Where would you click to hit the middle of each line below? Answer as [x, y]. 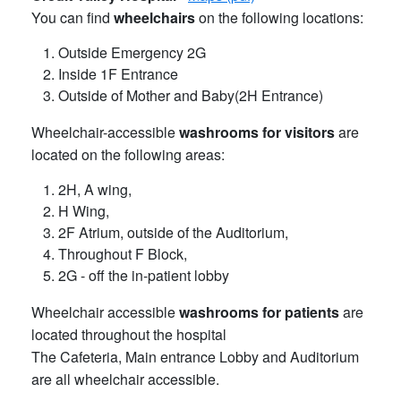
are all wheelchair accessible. [125, 380]
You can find [71, 18]
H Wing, [84, 211]
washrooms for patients [259, 312]
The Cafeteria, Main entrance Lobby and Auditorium [195, 357]
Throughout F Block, [123, 254]
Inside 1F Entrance [118, 74]
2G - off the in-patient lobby [144, 276]
